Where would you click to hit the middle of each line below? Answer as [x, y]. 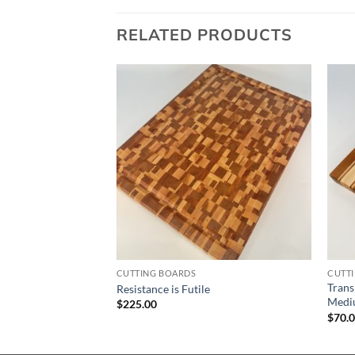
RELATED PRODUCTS [204, 35]
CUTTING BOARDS [156, 273]
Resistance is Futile [163, 288]
